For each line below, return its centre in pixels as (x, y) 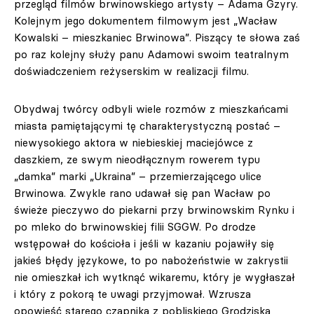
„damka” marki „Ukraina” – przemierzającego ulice (138, 176)
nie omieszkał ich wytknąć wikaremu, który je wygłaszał (155, 277)
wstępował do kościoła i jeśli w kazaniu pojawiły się (144, 244)
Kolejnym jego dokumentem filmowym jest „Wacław (146, 21)
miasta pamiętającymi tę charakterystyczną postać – (147, 126)
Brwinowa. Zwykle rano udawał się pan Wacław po (142, 193)
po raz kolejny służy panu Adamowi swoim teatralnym (151, 54)
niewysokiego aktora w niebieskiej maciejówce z (134, 143)
